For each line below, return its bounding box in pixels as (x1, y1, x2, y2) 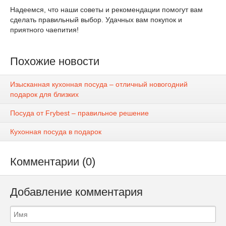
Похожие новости (10, 55, 99, 68)
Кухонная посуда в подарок (10, 128, 101, 136)
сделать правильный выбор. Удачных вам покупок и (10, 16, 182, 24)
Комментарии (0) (10, 155, 95, 168)
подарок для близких (10, 90, 79, 99)
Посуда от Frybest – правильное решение (10, 109, 149, 118)
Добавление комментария (10, 186, 143, 199)
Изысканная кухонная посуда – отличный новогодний (10, 80, 188, 89)
